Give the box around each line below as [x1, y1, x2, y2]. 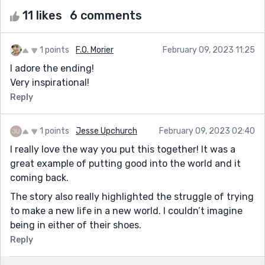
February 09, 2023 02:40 [159, 125, 255, 136]
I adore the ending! [10, 62, 94, 74]
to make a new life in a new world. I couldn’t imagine [10, 205, 243, 216]
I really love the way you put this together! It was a [10, 143, 235, 155]
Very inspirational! [10, 76, 89, 88]
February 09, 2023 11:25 [163, 44, 255, 55]
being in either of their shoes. [10, 219, 141, 231]
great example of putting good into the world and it [10, 157, 241, 169]
